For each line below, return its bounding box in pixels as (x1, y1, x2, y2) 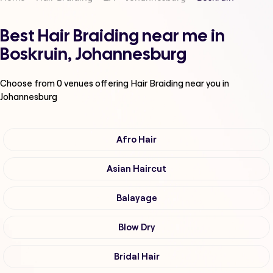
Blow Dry (118, 222, 155, 233)
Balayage (116, 193, 157, 204)
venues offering (62, 77, 130, 90)
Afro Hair (116, 135, 157, 145)
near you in (185, 77, 229, 90)
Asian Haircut (107, 164, 166, 174)
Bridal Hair (113, 252, 160, 262)
